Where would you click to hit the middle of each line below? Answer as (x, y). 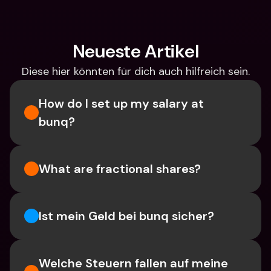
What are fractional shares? (120, 169)
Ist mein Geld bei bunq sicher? (126, 216)
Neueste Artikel (135, 51)
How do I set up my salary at (121, 103)
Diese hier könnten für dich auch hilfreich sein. (135, 71)
